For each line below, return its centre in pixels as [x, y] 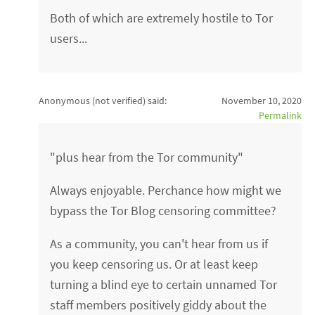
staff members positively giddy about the [159, 304]
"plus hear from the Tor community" [147, 157]
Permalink [280, 115]
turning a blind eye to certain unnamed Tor [164, 284]
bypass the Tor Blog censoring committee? [163, 210]
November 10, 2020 [261, 100]
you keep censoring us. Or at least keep [154, 264]
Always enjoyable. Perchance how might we [166, 190]
